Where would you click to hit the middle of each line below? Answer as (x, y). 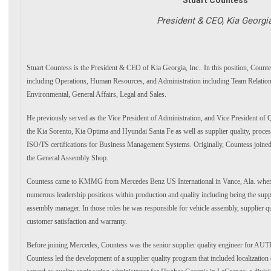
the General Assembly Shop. (68, 158)
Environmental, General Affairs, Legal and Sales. (96, 94)
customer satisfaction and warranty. (77, 221)
